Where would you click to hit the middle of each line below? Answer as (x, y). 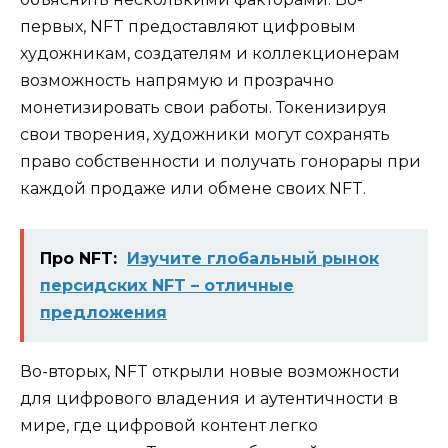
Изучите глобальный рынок (253, 259)
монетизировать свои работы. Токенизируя (203, 108)
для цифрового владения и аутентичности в (209, 399)
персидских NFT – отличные (167, 286)
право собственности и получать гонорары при (220, 162)
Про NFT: (78, 259)
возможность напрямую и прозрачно (177, 81)
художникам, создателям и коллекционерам (210, 54)
